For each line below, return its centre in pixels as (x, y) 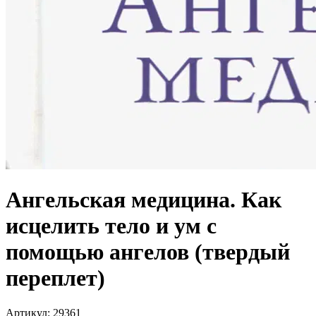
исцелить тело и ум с (111, 226)
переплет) (55, 278)
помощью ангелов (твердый (148, 252)
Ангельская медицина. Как (144, 200)
